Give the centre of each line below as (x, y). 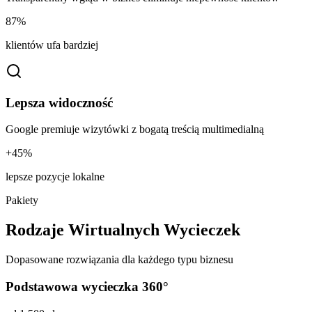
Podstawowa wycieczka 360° (87, 286)
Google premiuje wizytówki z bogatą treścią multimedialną (135, 130)
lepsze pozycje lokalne (55, 177)
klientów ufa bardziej (52, 45)
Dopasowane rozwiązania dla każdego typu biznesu (119, 260)
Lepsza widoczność (59, 102)
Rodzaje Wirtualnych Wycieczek (123, 230)
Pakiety (22, 201)
